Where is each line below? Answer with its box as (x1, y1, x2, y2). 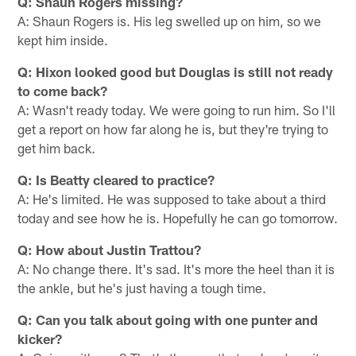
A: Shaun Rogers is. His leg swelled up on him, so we (17, 12, 322, 29)
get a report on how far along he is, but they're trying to (17, 120, 329, 137)
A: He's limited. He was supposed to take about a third (17, 190, 327, 207)
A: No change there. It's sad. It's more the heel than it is (17, 260, 335, 277)
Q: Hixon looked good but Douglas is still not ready (17, 63, 334, 79)
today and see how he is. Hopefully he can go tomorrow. (17, 209, 339, 226)
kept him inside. (17, 31, 109, 48)
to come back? (17, 82, 108, 99)
